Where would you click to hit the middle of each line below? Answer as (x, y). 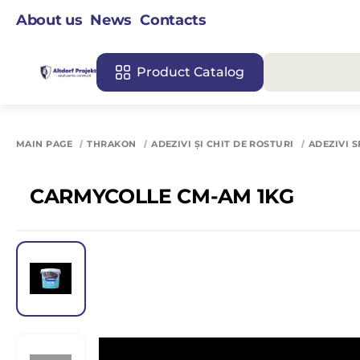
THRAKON (112, 143)
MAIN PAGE (44, 143)
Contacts (173, 20)
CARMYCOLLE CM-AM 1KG (162, 196)
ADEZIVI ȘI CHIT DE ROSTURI (223, 143)
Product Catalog (190, 72)
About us (49, 20)
